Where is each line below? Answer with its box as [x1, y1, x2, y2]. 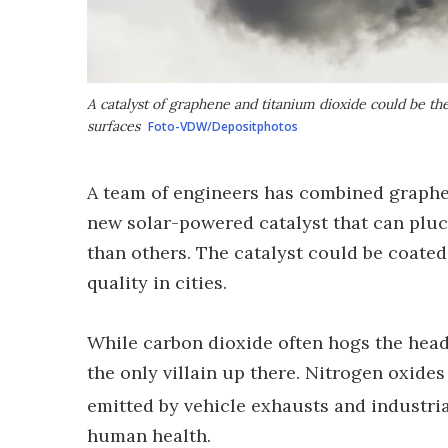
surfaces [87, 117, 140, 135]
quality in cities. [87, 271, 227, 294]
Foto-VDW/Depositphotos [148, 118, 298, 135]
